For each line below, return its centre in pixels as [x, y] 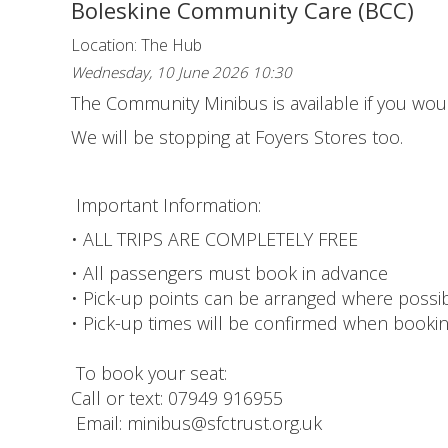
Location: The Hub [136, 45]
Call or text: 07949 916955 [177, 398]
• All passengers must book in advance [229, 273]
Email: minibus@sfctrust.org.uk [196, 423]
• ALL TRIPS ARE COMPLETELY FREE [214, 239]
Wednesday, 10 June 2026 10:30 [181, 72]
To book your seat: [149, 373]
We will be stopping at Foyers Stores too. [237, 137]
